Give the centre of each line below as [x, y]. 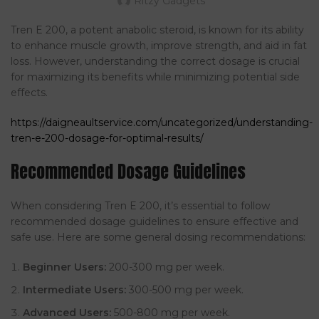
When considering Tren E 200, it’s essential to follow [140, 206]
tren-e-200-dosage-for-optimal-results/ [107, 138]
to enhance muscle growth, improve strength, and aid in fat [159, 46]
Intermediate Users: [74, 290]
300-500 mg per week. [185, 290]
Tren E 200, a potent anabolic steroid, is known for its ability [157, 30]
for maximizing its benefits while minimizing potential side [155, 77]
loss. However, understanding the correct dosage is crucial [155, 62]
